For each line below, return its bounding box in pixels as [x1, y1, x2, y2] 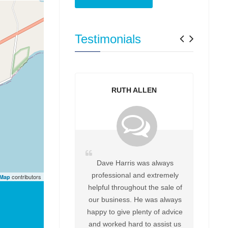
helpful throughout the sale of [88, 183, 182, 191]
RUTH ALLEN [111, 86, 157, 94]
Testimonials [75, 32, 141, 46]
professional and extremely [91, 171, 179, 179]
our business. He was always [88, 195, 182, 204]
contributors [10, 173, 41, 181]
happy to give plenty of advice [87, 208, 183, 216]
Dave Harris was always [96, 159, 174, 167]
